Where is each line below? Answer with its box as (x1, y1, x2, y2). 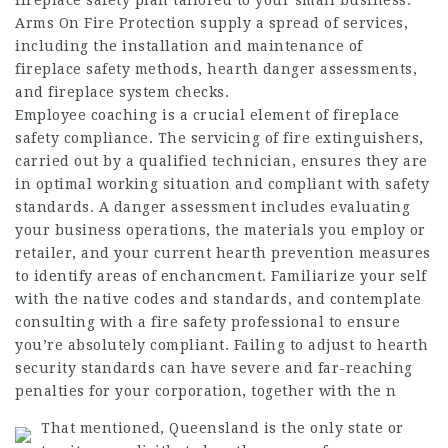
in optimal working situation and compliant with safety (15, 176, 429, 192)
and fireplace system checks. (15, 84, 229, 100)
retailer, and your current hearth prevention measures (15, 245, 431, 261)
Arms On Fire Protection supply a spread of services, (15, 15, 408, 31)
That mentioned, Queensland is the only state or (41, 420, 404, 436)
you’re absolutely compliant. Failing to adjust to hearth (15, 337, 428, 353)
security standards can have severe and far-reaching (15, 360, 413, 376)
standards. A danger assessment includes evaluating (15, 199, 410, 215)
